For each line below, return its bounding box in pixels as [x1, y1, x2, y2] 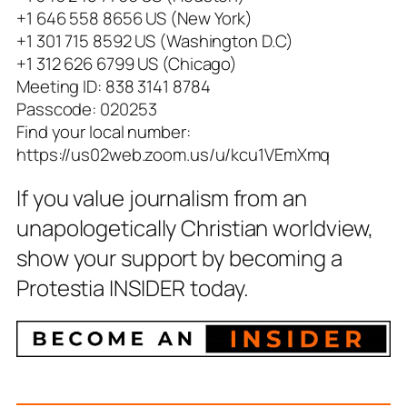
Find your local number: [16, 119, 191, 144]
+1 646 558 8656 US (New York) [16, 5, 253, 30]
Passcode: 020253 [16, 96, 157, 121]
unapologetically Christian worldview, [16, 213, 374, 243]
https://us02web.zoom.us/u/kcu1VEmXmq [16, 142, 331, 166]
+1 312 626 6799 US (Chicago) [16, 51, 238, 75]
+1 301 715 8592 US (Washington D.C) [16, 28, 293, 53]
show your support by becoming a [16, 243, 342, 273]
